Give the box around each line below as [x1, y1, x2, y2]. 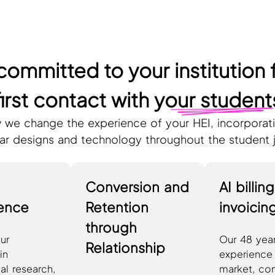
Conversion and [85, 177, 190, 195]
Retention [85, 198, 149, 215]
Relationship [85, 238, 166, 256]
